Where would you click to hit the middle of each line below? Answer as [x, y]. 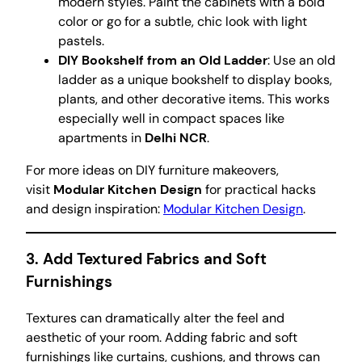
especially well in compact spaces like [171, 118]
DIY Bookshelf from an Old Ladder [163, 60]
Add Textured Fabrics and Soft [155, 259]
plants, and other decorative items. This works [194, 99]
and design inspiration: [95, 208]
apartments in [101, 137]
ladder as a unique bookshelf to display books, [195, 79]
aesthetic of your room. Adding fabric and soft [162, 338]
